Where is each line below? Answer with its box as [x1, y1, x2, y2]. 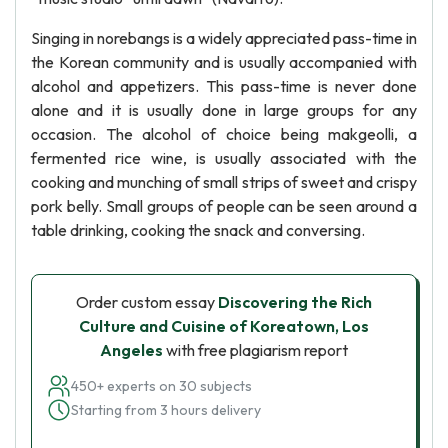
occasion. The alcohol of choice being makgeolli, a [31, 124, 417, 144]
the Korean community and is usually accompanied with [31, 52, 417, 72]
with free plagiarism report [163, 340, 348, 360]
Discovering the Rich [218, 292, 372, 312]
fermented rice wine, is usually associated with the [31, 148, 417, 168]
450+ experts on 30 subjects [71, 377, 252, 395]
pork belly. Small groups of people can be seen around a [31, 196, 417, 216]
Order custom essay [76, 292, 218, 312]
